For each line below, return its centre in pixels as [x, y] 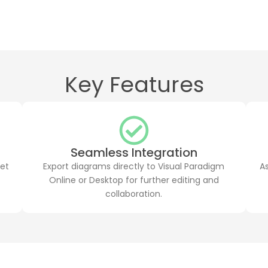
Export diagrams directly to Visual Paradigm [134, 166]
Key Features [134, 84]
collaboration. [134, 194]
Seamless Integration [134, 152]
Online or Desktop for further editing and [134, 180]
